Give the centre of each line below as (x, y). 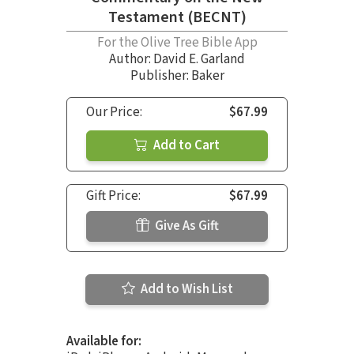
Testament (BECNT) (177, 17)
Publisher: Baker (177, 75)
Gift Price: (113, 196)
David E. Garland (199, 59)
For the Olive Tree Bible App (177, 42)
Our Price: (114, 112)
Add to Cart (185, 145)
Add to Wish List (185, 289)
